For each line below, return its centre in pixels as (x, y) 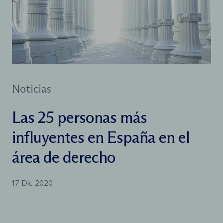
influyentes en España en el (101, 137)
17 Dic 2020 (32, 183)
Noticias (32, 89)
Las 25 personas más (79, 117)
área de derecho (64, 157)
